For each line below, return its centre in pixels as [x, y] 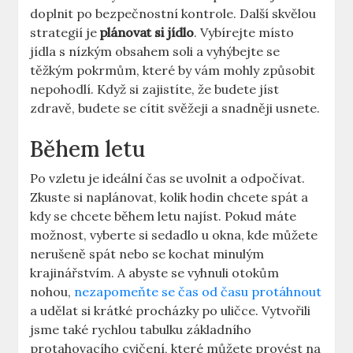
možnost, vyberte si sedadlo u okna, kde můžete [174, 235]
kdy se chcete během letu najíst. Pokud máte [163, 216]
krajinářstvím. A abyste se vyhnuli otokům [155, 273]
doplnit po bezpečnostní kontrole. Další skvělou [173, 14]
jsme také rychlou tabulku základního [141, 330]
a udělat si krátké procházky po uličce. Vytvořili [171, 311]
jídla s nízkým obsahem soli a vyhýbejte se [155, 52]
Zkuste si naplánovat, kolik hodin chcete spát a [169, 197]
